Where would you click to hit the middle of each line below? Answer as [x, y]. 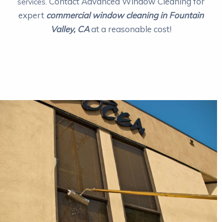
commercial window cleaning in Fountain [125, 15]
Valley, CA [70, 29]
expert [32, 15]
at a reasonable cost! [130, 29]
